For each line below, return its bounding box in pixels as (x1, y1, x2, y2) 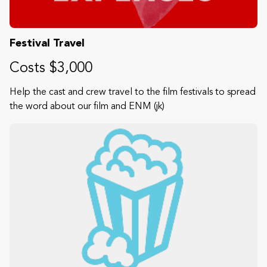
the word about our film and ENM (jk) (10, 101, 164, 111)
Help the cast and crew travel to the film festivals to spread (10, 87, 256, 97)
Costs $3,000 (10, 61, 92, 76)
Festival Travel (10, 38, 85, 49)
